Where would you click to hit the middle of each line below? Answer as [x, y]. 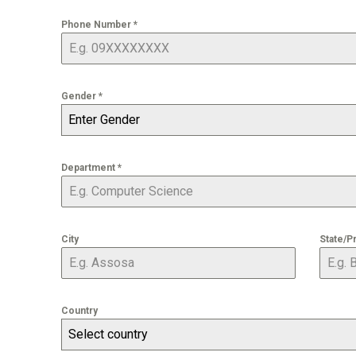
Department [90, 168]
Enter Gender [104, 120]
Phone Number [98, 25]
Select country [108, 335]
